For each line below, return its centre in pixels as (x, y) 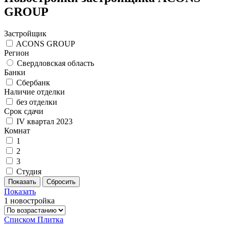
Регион (17, 53)
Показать (20, 191)
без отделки (37, 102)
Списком (20, 219)
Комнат (17, 130)
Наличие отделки (35, 91)
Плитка (50, 219)
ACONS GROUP (45, 43)
